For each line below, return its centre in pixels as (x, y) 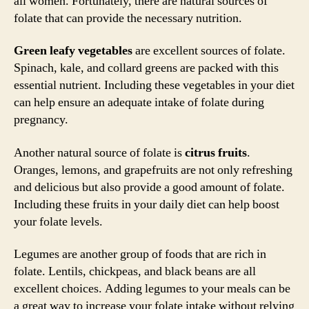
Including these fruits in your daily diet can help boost (147, 204)
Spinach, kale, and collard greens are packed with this (146, 68)
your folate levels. (58, 221)
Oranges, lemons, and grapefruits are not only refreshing (153, 170)
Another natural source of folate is (99, 152)
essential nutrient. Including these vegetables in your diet (154, 85)
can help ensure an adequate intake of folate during (139, 102)
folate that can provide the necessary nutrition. (128, 18)
